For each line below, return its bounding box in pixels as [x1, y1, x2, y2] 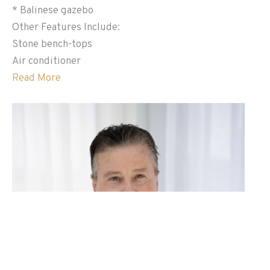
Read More [12, 71, 61, 85]
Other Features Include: [12, 20, 120, 34]
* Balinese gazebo [12, 4, 93, 17]
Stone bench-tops [12, 37, 92, 51]
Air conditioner [12, 54, 81, 68]
